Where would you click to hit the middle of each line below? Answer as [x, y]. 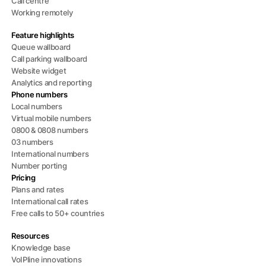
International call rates [50, 202]
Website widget [39, 71]
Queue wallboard [41, 47]
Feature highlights [43, 35]
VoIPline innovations [47, 260]
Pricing [23, 178]
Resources [31, 236]
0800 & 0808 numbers [50, 130]
